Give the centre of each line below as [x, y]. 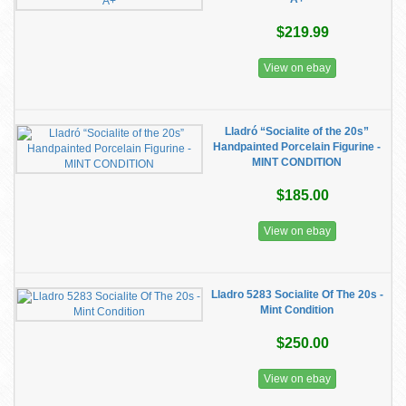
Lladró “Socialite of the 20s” [297, 131]
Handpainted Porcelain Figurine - [297, 147]
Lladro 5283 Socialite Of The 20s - [297, 295]
